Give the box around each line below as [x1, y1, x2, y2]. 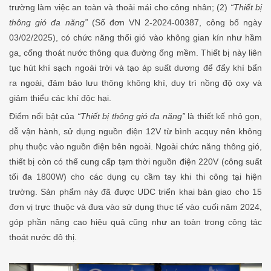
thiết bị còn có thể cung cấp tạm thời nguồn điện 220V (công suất [9, 156, 262, 166]
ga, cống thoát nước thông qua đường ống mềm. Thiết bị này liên [9, 47, 262, 57]
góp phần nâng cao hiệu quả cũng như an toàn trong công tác [9, 217, 262, 227]
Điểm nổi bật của [9, 111, 77, 121]
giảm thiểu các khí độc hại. [9, 93, 111, 103]
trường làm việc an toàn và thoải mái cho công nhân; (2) [9, 2, 230, 12]
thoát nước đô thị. [9, 232, 77, 242]
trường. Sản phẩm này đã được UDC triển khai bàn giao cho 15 [9, 186, 262, 197]
